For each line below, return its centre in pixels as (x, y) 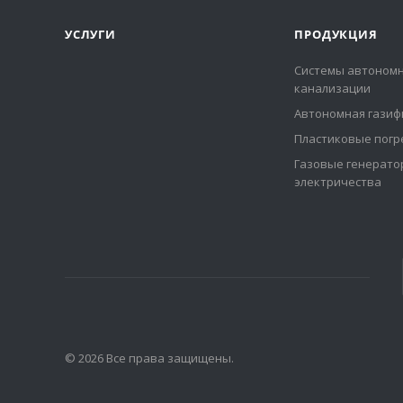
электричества (338, 182)
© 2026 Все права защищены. (149, 358)
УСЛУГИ (90, 34)
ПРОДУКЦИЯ (336, 34)
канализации (333, 88)
